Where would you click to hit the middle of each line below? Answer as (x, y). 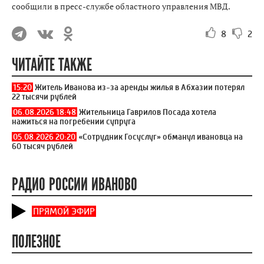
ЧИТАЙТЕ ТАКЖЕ (52, 65)
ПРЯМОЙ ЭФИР (64, 211)
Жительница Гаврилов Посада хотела (148, 112)
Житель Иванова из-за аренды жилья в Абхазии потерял (140, 87)
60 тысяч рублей (42, 146)
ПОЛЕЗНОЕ (36, 242)
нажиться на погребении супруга (74, 121)
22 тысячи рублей (44, 96)
